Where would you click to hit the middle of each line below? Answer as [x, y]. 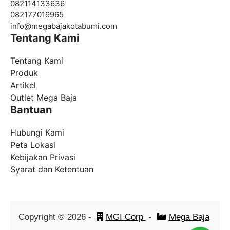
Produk [24, 73]
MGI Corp [126, 217]
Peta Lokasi [33, 145]
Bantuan [31, 110]
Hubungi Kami [37, 133]
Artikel [23, 85]
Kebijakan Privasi [43, 157]
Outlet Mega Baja [44, 98]
